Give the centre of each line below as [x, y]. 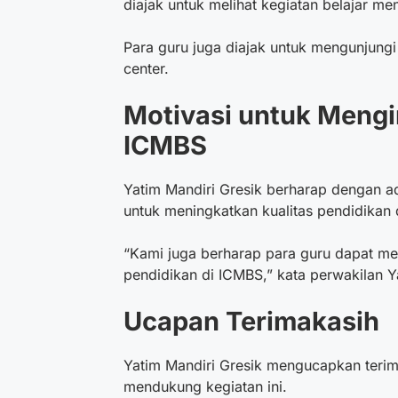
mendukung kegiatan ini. [205, 387]
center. [146, 69]
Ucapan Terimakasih [251, 322]
